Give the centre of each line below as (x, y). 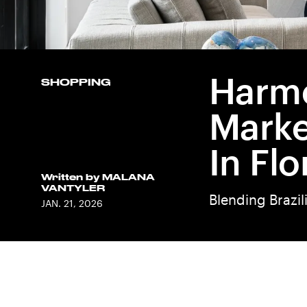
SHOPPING (76, 82)
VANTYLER (73, 188)
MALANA (128, 177)
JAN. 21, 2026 (72, 203)
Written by (72, 177)
